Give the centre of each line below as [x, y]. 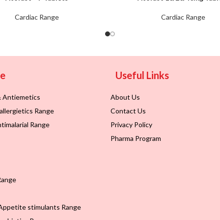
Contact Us [128, 111]
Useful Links [142, 75]
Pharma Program [136, 138]
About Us [125, 97]
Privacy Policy [132, 125]
